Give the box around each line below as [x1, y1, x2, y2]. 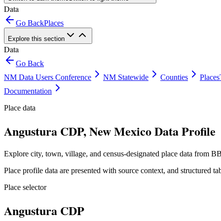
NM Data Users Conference [4, 73, 91, 81]
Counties [160, 73, 188, 81]
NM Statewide [103, 73, 148, 81]
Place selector [4, 183, 46, 191]
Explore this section [8, 35, 65, 42]
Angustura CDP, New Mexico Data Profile [4, 122, 216, 140]
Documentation [4, 87, 52, 95]
